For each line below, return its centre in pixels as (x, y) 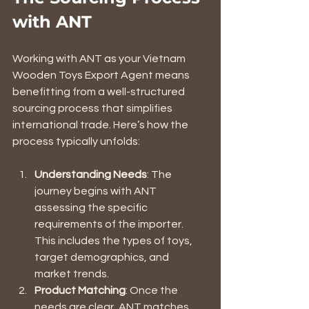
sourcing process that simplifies (93, 108)
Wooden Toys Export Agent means (102, 75)
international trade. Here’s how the (101, 124)
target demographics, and (103, 257)
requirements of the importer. (110, 224)
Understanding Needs (91, 174)
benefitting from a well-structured (100, 91)
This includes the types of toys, (114, 240)
